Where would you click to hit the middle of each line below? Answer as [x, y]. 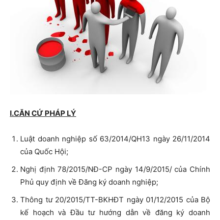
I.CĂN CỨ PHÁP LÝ [43, 113]
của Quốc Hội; [44, 151]
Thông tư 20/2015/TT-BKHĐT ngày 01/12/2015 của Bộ [115, 200]
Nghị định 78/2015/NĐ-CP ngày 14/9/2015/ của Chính [115, 169]
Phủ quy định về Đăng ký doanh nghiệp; [89, 182]
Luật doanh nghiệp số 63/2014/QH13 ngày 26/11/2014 [115, 139]
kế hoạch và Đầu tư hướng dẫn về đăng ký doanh [115, 212]
